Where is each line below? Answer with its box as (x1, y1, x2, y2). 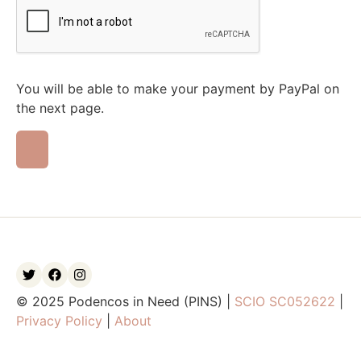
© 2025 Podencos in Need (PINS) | (16, 293, 234, 309)
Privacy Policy (16, 312, 102, 329)
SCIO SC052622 (234, 293, 335, 309)
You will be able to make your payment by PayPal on (16, 80, 339, 97)
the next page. (16, 99, 104, 116)
